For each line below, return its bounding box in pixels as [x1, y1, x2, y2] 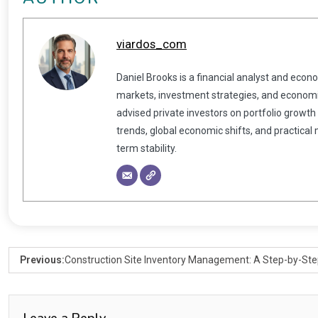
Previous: [20, 253, 65, 265]
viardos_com [116, 36, 187, 51]
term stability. [116, 142, 177, 154]
